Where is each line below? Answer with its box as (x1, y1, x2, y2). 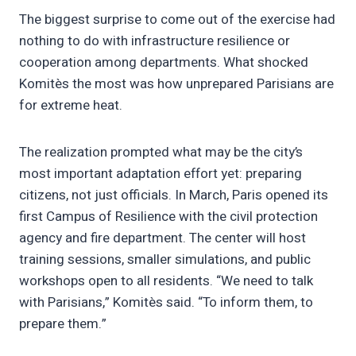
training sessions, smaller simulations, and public (19, 250, 311, 270)
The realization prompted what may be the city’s (19, 142, 303, 163)
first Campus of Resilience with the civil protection (19, 207, 318, 227)
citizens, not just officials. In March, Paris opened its (19, 185, 328, 206)
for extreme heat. (19, 95, 122, 116)
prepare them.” (19, 314, 106, 335)
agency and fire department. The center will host (19, 228, 306, 249)
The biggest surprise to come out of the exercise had (19, 10, 335, 30)
